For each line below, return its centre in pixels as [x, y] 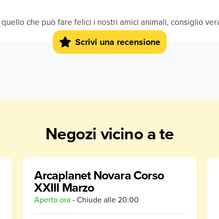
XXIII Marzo [64, 187]
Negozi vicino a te [109, 133]
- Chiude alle [93, 199]
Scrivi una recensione [118, 42]
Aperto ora [53, 199]
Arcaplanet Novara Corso [99, 175]
